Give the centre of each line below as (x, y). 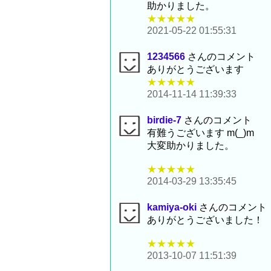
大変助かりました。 (191, 146)
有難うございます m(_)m (201, 133)
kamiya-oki (172, 207)
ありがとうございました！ (205, 220)
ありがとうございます (195, 70)
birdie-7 (164, 120)
